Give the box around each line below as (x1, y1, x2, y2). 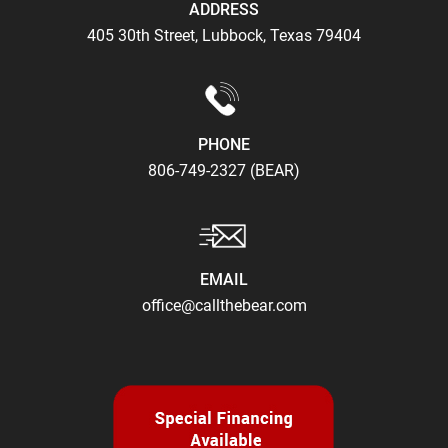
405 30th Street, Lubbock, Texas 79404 (87, 25, 361, 45)
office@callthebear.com (141, 295, 307, 315)
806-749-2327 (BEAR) (148, 160, 300, 180)
